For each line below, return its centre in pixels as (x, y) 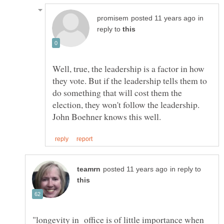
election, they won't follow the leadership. (126, 105)
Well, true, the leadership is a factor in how (128, 69)
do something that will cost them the (117, 93)
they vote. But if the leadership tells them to (130, 81)
